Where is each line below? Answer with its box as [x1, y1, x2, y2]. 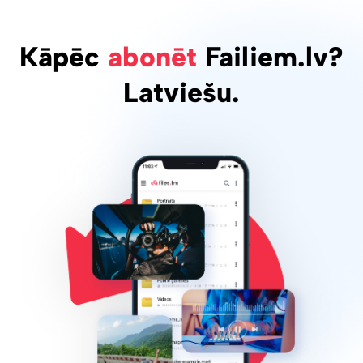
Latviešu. [122, 76, 241, 110]
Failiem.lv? [197, 41, 344, 75]
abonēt [108, 41, 197, 75]
